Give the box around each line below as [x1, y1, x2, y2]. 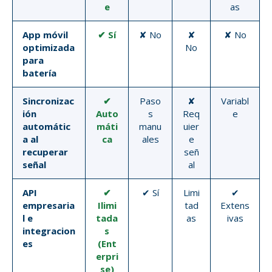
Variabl [221, 94, 249, 107]
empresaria [22, 199, 75, 211]
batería [22, 66, 56, 79]
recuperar [22, 145, 68, 158]
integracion [22, 224, 75, 237]
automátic [22, 120, 70, 132]
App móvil [22, 28, 68, 41]
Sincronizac [22, 94, 74, 107]
